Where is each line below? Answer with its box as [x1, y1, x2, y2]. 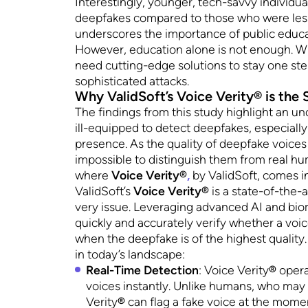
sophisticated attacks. [75, 74, 190, 89]
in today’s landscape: [75, 247, 186, 262]
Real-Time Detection [86, 263, 199, 278]
